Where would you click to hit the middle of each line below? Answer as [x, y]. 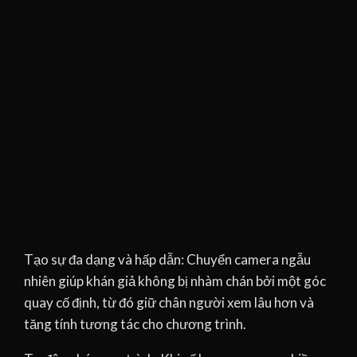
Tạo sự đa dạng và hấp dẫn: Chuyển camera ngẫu [167, 260]
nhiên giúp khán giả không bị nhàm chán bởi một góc [175, 281]
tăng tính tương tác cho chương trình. [135, 324]
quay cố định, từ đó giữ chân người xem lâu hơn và [169, 303]
